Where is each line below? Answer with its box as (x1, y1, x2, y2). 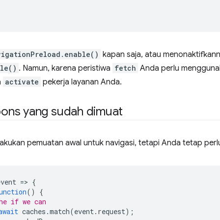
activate (5, 77, 39, 86)
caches (22, 207, 46, 216)
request (98, 207, 125, 216)
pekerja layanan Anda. (41, 77, 122, 87)
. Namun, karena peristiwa (19, 63, 112, 73)
